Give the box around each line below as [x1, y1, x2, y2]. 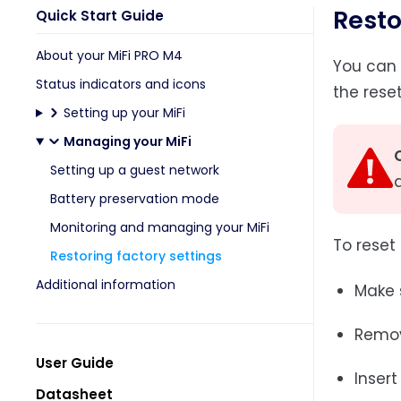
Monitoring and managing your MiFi [50, 218, 269, 236]
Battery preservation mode [50, 190, 219, 208]
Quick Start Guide [36, 6, 164, 25]
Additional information [36, 276, 175, 294]
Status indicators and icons [36, 75, 206, 93]
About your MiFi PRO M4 [36, 47, 183, 64]
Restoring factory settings [50, 247, 222, 265]
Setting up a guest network [50, 161, 219, 179]
